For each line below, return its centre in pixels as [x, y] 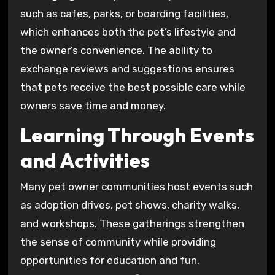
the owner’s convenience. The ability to [116, 51]
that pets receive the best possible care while [133, 87]
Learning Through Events [137, 135]
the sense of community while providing [118, 242]
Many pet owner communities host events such [136, 186]
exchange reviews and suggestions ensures [127, 69]
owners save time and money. [93, 106]
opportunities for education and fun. [110, 260]
